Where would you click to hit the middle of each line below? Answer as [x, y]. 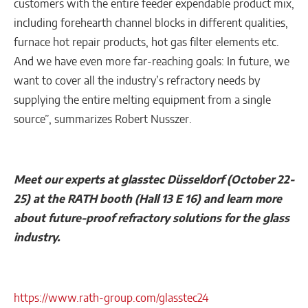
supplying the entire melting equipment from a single [142, 100]
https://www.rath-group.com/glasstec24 [111, 298]
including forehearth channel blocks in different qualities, [151, 23]
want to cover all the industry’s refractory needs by [137, 81]
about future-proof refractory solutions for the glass [152, 218]
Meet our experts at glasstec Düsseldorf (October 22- [154, 180]
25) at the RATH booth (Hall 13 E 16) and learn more [148, 199]
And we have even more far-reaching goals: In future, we [152, 62]
